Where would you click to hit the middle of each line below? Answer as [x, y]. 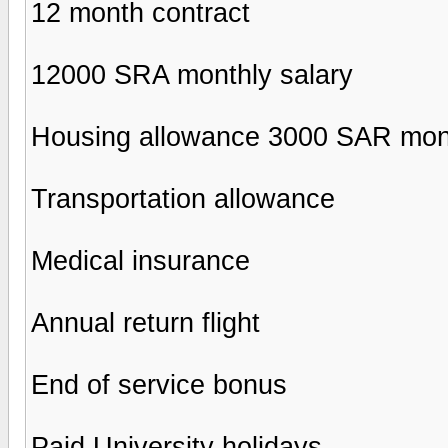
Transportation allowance [183, 198]
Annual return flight [145, 322]
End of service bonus [159, 384]
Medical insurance [140, 260]
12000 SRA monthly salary [192, 74]
